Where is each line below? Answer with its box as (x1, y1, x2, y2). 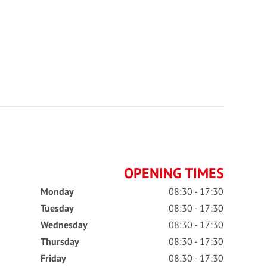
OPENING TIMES (123, 164, 224, 182)
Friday (40, 252, 66, 264)
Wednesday (40, 219, 88, 231)
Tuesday (40, 202, 74, 214)
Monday (40, 185, 74, 197)
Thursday (40, 235, 79, 247)
